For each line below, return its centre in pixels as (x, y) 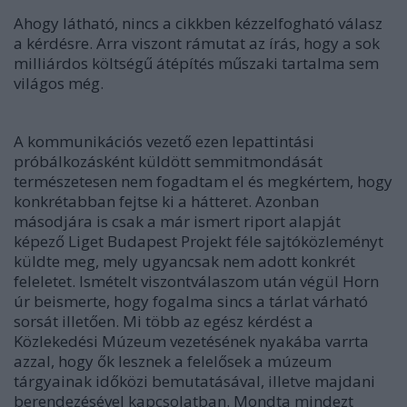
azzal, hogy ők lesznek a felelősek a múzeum (173, 361)
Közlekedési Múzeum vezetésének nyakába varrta (191, 341)
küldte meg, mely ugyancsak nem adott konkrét (184, 261)
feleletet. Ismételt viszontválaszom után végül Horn (196, 281)
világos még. (60, 83)
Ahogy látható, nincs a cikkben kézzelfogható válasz (198, 23)
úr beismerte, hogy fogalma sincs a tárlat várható (191, 301)
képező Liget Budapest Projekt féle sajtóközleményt (199, 241)
